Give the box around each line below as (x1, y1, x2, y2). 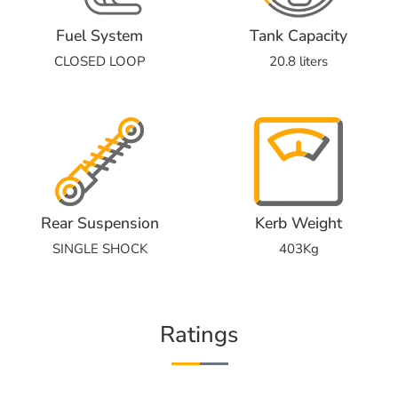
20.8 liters (269, 52, 328, 70)
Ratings (160, 318, 238, 350)
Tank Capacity (250, 24, 347, 46)
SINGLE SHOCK (52, 239, 147, 258)
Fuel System (56, 24, 143, 46)
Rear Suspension (40, 211, 159, 234)
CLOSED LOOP (53, 52, 146, 70)
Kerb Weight (255, 211, 342, 234)
